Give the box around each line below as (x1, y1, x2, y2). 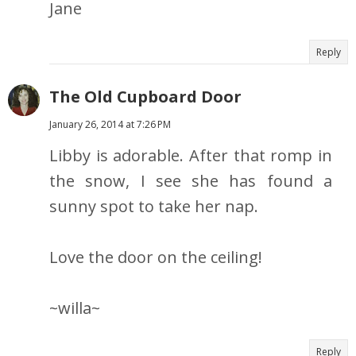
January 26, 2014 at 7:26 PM (49, 118, 171, 132)
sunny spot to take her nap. (49, 195, 258, 218)
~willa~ (49, 297, 100, 319)
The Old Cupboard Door (49, 86, 242, 108)
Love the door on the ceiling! (49, 246, 262, 269)
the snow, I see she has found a (49, 170, 332, 192)
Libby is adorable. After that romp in (49, 145, 332, 167)
